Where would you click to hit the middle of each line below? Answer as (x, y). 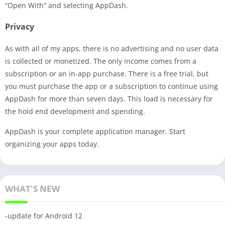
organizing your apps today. (52, 144)
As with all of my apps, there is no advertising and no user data (112, 48)
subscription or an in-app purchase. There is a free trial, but (107, 73)
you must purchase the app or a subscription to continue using (111, 86)
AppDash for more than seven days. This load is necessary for (109, 98)
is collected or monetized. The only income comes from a (101, 61)
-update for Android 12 (44, 215)
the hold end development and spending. (75, 111)
